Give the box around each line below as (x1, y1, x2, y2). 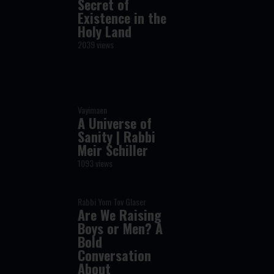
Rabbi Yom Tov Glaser (78, 195, 147, 208)
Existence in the (78, 8, 167, 28)
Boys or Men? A (78, 218, 163, 238)
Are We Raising (78, 205, 162, 224)
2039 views (78, 38, 114, 51)
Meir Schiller (78, 140, 149, 160)
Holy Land (78, 21, 132, 41)
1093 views (78, 157, 113, 169)
